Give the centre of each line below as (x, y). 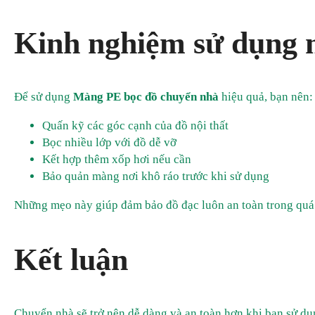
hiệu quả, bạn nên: (266, 97)
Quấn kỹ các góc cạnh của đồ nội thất (135, 126)
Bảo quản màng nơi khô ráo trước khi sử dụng (156, 176)
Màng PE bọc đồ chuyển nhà (146, 97)
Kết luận (71, 259)
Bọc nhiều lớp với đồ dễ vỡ (109, 143)
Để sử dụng (44, 97)
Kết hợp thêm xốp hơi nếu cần (117, 160)
